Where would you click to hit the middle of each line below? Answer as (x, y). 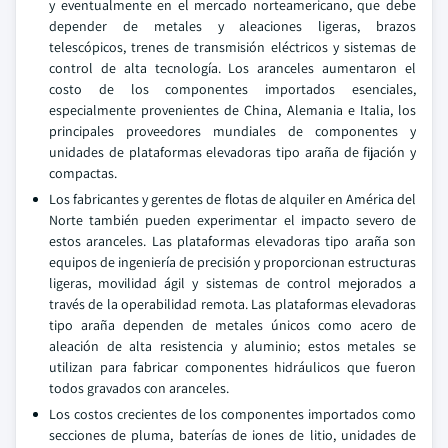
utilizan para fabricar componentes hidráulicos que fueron (232, 367)
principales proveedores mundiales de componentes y (232, 131)
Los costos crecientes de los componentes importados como (232, 414)
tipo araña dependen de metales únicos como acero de (232, 325)
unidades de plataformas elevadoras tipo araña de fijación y (232, 152)
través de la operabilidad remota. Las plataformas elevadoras (232, 304)
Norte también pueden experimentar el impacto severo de (232, 220)
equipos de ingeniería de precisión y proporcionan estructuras (232, 262)
